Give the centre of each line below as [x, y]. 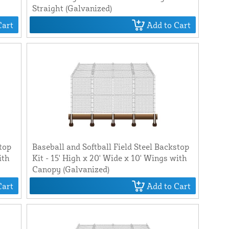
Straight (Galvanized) [72, 8]
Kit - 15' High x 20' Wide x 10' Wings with [109, 158]
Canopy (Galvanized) [71, 169]
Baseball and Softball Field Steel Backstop [110, 147]
